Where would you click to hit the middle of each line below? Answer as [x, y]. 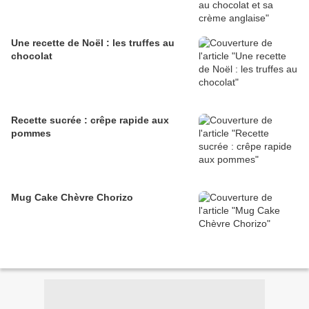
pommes [31, 133]
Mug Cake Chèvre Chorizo [72, 198]
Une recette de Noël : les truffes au [93, 43]
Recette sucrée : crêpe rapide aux [90, 120]
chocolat [32, 56]
